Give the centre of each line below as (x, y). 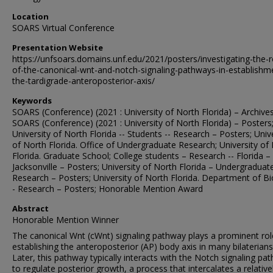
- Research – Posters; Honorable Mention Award (108, 189)
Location (30, 16)
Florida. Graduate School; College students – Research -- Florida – (141, 156)
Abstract (30, 208)
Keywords (32, 101)
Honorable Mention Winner (66, 220)
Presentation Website (58, 48)
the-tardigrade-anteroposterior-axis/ (83, 81)
